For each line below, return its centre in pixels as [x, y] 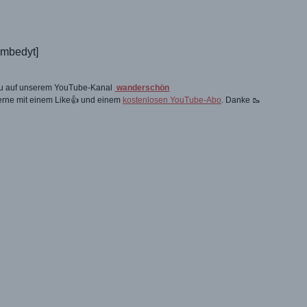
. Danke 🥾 [241, 100]
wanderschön [143, 87]
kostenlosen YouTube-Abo [172, 100]
